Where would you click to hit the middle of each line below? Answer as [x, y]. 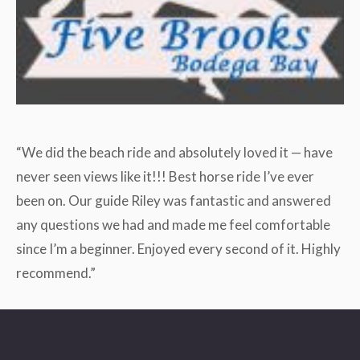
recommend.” [56, 273]
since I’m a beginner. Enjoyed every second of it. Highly [178, 249]
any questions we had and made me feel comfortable [173, 225]
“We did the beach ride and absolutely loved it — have [174, 152]
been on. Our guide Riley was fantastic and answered [174, 200]
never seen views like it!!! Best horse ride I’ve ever [165, 176]
